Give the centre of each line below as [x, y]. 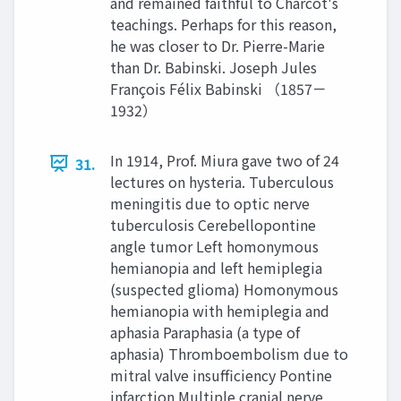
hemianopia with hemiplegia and [220, 310]
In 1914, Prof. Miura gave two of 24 [225, 160]
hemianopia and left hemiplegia [216, 267]
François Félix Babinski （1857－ [218, 88]
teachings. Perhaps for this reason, [223, 24]
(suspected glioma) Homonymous [224, 289]
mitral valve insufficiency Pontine [221, 375]
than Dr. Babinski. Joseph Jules [213, 67]
